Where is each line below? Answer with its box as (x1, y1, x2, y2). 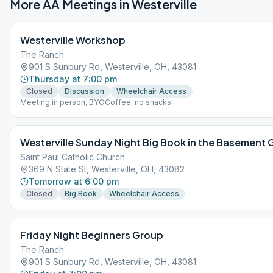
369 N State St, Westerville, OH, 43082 (29, 164, 185, 174)
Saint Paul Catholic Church (20, 152, 125, 162)
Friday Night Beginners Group (20, 229, 163, 241)
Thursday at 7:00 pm (29, 74, 117, 84)
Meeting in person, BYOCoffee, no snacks (20, 97, 171, 107)
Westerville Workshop (20, 34, 126, 46)
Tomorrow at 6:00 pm (29, 176, 119, 186)
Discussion (65, 87, 104, 96)
